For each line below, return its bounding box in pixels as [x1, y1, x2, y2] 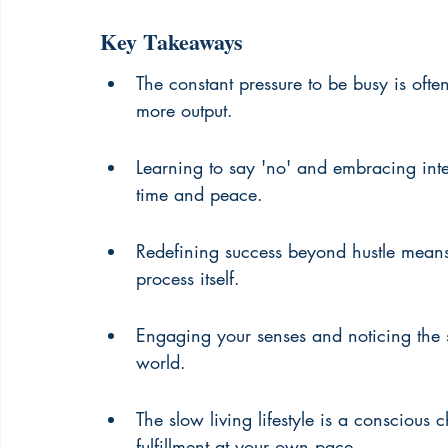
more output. [136, 98, 233, 122]
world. [136, 350, 186, 374]
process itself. [136, 266, 240, 290]
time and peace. [136, 182, 263, 206]
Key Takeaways [100, 25, 243, 58]
